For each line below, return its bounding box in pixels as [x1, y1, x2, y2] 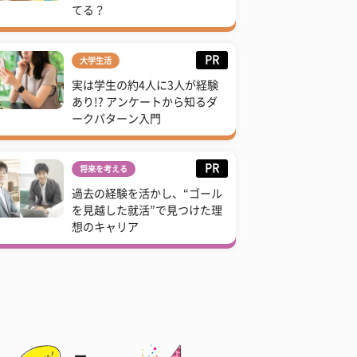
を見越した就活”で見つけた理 [72, 205, 222, 217]
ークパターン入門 [72, 113, 161, 125]
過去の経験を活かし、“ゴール [72, 188, 222, 200]
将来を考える [80, 165, 127, 174]
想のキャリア [72, 222, 139, 233]
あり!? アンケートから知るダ [72, 96, 218, 108]
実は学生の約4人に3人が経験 [72, 80, 218, 92]
